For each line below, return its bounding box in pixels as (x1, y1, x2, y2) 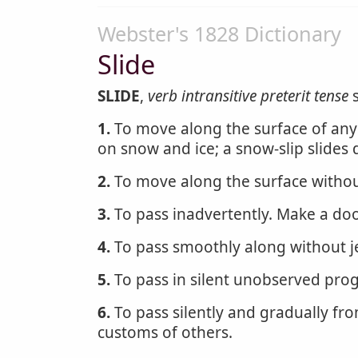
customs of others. (97, 322, 233, 343)
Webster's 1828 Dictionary (97, 20, 341, 47)
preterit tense (261, 86, 348, 106)
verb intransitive (148, 86, 257, 106)
